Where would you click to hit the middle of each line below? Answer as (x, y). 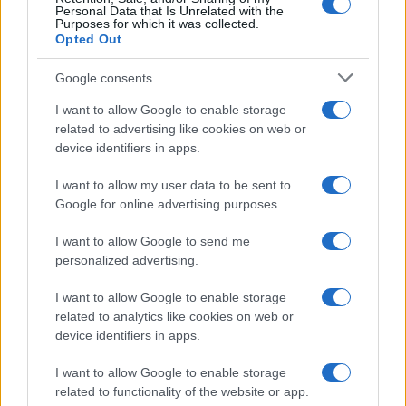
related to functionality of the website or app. (182, 391)
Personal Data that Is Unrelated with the (169, 11)
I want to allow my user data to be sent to (173, 185)
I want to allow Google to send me (153, 241)
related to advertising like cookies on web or (181, 129)
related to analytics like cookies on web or (174, 316)
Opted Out (89, 39)
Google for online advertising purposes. (168, 204)
